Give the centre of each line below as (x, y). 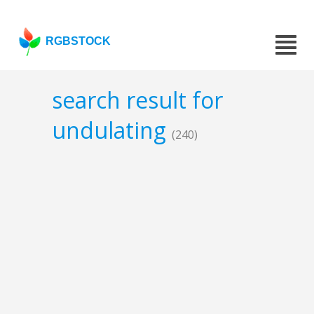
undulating (112, 130)
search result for (137, 100)
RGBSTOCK (78, 41)
